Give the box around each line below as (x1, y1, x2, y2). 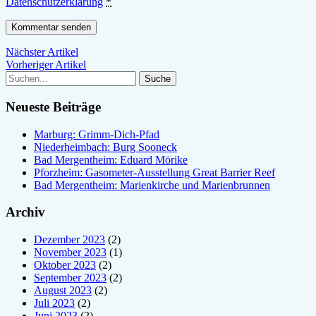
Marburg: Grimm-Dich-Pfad (34, 128, 159, 140)
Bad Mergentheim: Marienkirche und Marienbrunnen (34, 178, 270, 191)
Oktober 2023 (34, 259, 96, 271)
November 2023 (34, 246, 107, 258)
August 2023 (34, 284, 92, 296)
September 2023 (34, 272, 107, 284)
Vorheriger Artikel (6, 59, 86, 71)
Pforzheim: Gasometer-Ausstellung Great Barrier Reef (34, 166, 275, 178)
